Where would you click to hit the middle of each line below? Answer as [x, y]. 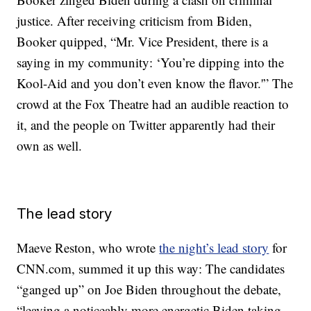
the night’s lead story [214, 247]
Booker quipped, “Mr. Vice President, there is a [143, 41]
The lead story [65, 213]
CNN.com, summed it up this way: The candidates [151, 268]
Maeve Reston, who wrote [88, 247]
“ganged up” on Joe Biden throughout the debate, [149, 289]
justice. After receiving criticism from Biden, [135, 20]
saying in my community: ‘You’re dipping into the [151, 62]
